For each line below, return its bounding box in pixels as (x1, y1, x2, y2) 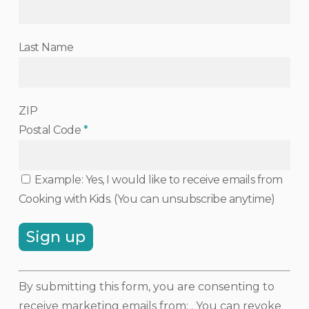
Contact (17, 286, 60, 299)
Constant (17, 267, 66, 280)
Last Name (18, 41, 74, 54)
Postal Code (18, 123, 83, 137)
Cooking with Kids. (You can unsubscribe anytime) (18, 192, 275, 206)
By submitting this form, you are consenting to (18, 280, 275, 293)
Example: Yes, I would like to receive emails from (32, 173, 283, 186)
